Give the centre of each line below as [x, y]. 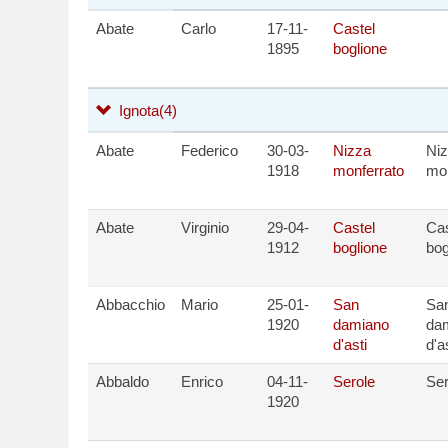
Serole [354, 381]
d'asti [350, 344]
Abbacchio [130, 304]
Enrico [202, 381]
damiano [361, 324]
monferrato [368, 170]
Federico [209, 150]
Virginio [205, 227]
